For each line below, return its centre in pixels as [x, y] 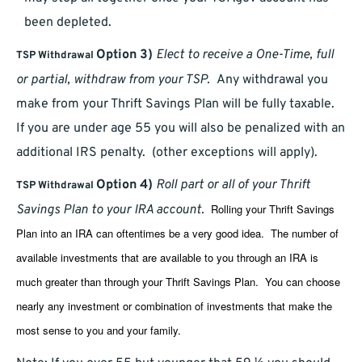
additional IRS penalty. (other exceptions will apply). [167, 153]
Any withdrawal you [269, 80]
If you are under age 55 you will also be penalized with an [181, 129]
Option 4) [124, 185]
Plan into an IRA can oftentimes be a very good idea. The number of [177, 234]
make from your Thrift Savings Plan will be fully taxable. [177, 105]
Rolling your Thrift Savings [273, 209]
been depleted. [67, 23]
